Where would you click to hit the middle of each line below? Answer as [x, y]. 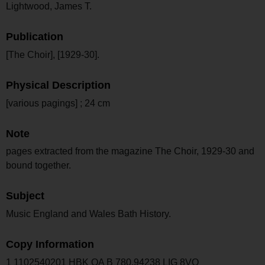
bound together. [38, 166]
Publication [35, 37]
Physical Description [58, 85]
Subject [25, 196]
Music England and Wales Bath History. [88, 214]
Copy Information [50, 244]
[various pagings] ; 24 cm [58, 103]
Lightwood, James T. [49, 7]
